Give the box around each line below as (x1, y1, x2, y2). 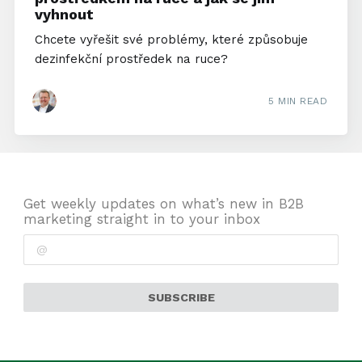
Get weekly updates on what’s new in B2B (23, 196, 305, 213)
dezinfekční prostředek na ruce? (34, 52, 228, 67)
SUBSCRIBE (147, 290, 215, 304)
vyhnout (34, 6, 94, 23)
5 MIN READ (268, 95, 328, 107)
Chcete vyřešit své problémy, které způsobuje (34, 32, 308, 48)
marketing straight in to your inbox (23, 211, 261, 228)
